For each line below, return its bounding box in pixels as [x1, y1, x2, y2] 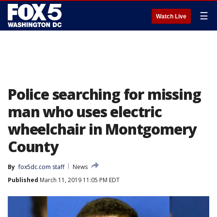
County [8, 137, 58, 156]
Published [8, 176, 38, 184]
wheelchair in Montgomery [8, 119, 197, 139]
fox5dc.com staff [18, 163, 64, 171]
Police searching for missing [8, 84, 201, 104]
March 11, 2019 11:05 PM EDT [38, 176, 120, 184]
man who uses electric [8, 102, 162, 122]
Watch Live [156, 13, 186, 20]
